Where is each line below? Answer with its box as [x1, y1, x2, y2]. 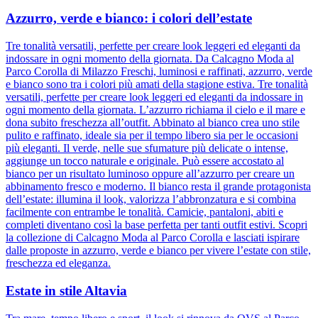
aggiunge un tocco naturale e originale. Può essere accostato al [6, 155, 284, 168]
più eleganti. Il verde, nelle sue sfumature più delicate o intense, [6, 142, 288, 155]
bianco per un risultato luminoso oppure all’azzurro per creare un [6, 168, 295, 180]
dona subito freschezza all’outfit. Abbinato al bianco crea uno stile [6, 116, 300, 129]
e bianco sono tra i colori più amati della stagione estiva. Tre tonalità [6, 78, 308, 91]
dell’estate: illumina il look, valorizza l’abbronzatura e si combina [6, 193, 296, 206]
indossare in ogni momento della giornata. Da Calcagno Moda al [6, 53, 294, 65]
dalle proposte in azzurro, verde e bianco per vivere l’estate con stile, [6, 244, 311, 257]
